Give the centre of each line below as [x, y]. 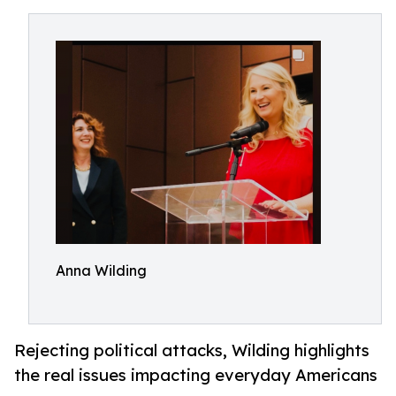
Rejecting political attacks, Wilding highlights [192, 350]
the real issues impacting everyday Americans [196, 375]
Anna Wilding [101, 270]
